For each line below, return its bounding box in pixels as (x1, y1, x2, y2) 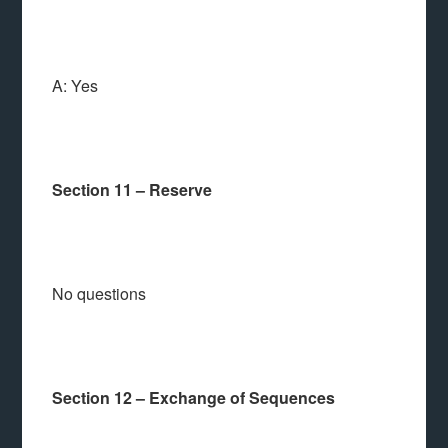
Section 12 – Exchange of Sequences (52, 386, 336, 409)
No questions (52, 282, 147, 305)
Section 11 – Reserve (52, 178, 213, 201)
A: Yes (52, 74, 99, 97)
